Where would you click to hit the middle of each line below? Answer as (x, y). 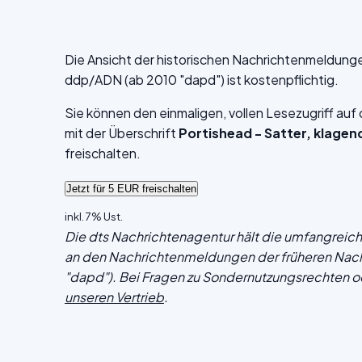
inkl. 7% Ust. (94, 217)
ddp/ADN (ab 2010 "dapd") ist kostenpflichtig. (202, 80)
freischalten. (103, 153)
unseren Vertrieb (114, 297)
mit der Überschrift (122, 133)
